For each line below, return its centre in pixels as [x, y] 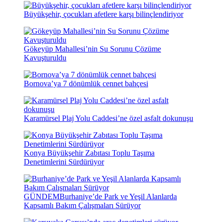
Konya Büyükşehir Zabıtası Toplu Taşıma [89, 153]
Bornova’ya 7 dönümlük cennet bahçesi [86, 84]
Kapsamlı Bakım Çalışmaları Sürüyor [82, 206]
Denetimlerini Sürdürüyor [64, 162]
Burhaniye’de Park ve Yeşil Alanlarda [118, 197]
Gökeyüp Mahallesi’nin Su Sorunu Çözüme [92, 49]
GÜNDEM [42, 197]
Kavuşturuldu [45, 58]
